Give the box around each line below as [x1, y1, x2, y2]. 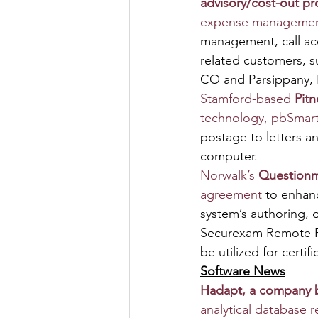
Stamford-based [200, 91, 295, 106]
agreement [200, 187, 262, 202]
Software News [200, 263, 285, 279]
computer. [200, 148, 258, 164]
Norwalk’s [200, 168, 258, 183]
